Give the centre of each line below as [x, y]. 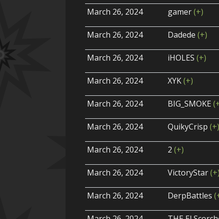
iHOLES [182, 58]
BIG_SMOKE [191, 104]
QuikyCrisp [189, 127]
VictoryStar [189, 173]
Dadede [183, 35]
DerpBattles [191, 196]
